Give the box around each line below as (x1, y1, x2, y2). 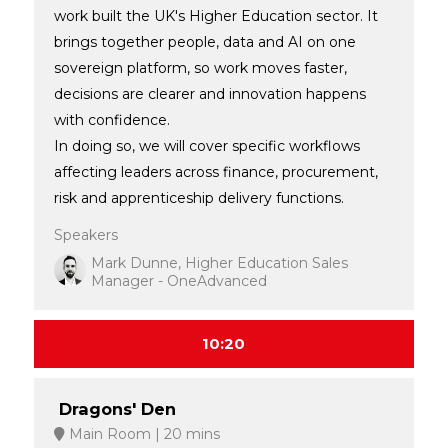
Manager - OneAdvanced (90, 271, 267, 290)
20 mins (159, 424, 220, 443)
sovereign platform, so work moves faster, (53, 58, 347, 77)
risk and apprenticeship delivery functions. (53, 188, 348, 207)
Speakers (53, 225, 118, 244)
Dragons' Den (58, 398, 176, 419)
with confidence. (53, 110, 174, 129)
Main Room (64, 424, 151, 443)
